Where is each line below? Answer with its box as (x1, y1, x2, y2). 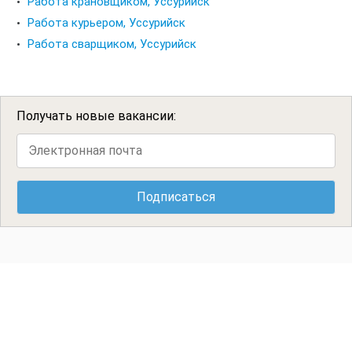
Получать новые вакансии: (16, 108, 176, 123)
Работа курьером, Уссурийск (27, 16, 185, 30)
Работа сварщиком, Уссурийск (27, 37, 196, 51)
